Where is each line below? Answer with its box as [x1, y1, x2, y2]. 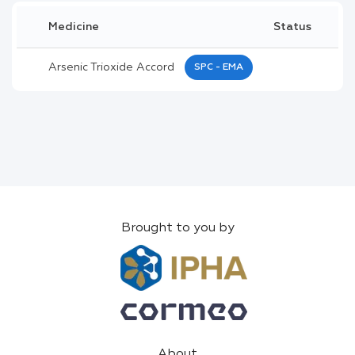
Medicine [48, 21, 99, 32]
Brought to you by [120, 222, 235, 235]
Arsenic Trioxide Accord [48, 61, 174, 73]
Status [273, 21, 311, 32]
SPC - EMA [194, 62, 243, 72]
